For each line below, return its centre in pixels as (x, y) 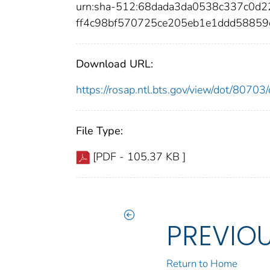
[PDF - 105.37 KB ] (139, 156)
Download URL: (115, 64)
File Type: (99, 130)
